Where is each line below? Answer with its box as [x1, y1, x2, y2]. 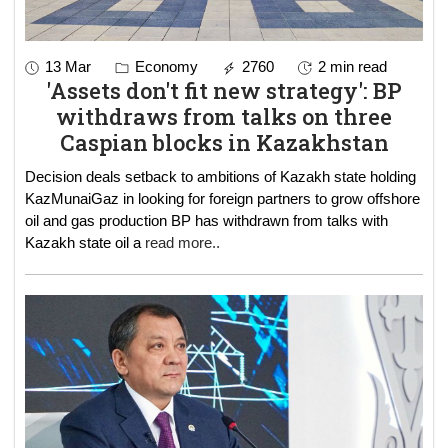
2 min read [318, 58, 387, 76]
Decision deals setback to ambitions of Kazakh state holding [25, 168, 416, 186]
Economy [131, 58, 198, 76]
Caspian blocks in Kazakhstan [59, 128, 389, 158]
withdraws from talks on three [56, 102, 392, 132]
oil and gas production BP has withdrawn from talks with [25, 212, 171, 230]
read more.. [145, 234, 220, 252]
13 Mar [45, 58, 91, 76]
